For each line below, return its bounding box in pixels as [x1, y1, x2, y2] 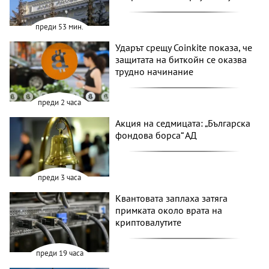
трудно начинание [115, 65, 194, 77]
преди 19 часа [35, 247, 83, 258]
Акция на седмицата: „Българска [115, 116, 251, 129]
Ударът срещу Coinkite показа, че [115, 41, 253, 53]
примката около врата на [115, 204, 223, 217]
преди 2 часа [38, 97, 82, 107]
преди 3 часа [38, 172, 82, 183]
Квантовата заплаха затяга [115, 192, 228, 205]
